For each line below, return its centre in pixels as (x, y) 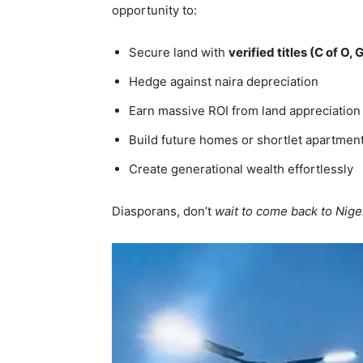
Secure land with (179, 52)
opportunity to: (154, 10)
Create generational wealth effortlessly (241, 169)
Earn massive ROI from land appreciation (245, 111)
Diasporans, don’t (162, 211)
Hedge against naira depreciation (224, 81)
